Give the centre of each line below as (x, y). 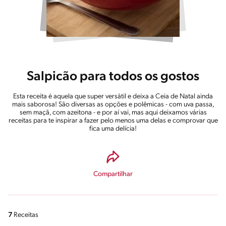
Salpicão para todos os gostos (113, 77)
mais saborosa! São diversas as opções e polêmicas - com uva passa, (113, 105)
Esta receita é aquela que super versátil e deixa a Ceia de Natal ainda (113, 97)
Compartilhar (113, 174)
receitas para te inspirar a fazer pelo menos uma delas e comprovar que (113, 121)
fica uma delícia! (113, 129)
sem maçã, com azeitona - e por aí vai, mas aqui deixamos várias (113, 113)
